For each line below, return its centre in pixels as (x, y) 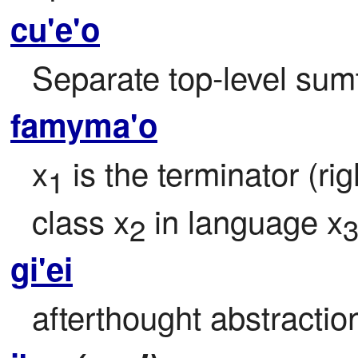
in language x (244, 221)
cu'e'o (55, 29)
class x (81, 221)
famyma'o (84, 125)
